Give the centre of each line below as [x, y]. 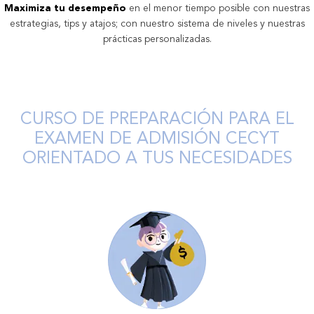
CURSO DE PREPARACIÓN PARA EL [157, 120]
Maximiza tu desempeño [65, 8]
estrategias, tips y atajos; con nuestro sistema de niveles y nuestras [157, 23]
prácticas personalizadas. [157, 39]
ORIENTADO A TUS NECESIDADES [157, 159]
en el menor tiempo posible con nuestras [218, 8]
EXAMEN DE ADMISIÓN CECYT [157, 139]
